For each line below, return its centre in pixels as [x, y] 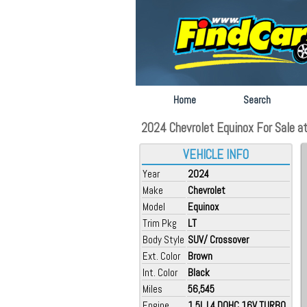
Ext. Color [161, 256]
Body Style [163, 240]
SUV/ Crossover [218, 240]
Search [257, 100]
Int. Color [160, 272]
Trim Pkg [160, 223]
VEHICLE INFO [216, 155]
